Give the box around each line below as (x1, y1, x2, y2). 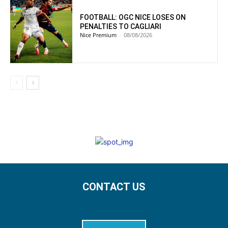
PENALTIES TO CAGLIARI (80, 22, 162, 31)
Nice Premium (80, 31, 117, 39)
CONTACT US (82, 181, 146, 193)
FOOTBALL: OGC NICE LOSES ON (80, 13, 186, 22)
